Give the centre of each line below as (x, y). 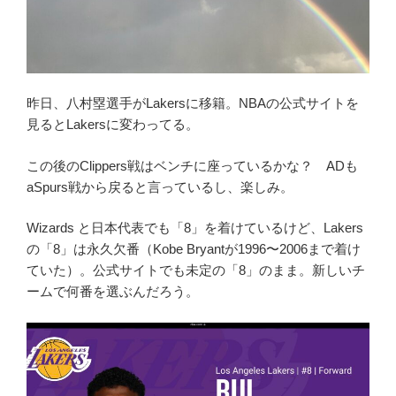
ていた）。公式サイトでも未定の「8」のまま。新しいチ (196, 270)
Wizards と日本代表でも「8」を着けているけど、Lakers (195, 228)
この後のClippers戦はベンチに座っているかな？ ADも (192, 165)
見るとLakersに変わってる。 (113, 125)
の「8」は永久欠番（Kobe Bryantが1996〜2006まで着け (194, 249)
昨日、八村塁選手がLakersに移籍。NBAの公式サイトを (193, 103)
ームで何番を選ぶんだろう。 (113, 292)
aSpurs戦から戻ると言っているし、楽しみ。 (160, 187)
